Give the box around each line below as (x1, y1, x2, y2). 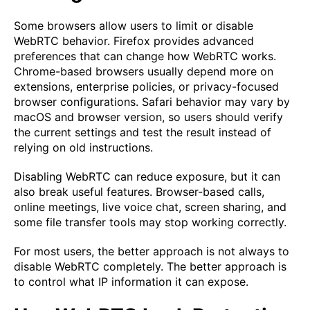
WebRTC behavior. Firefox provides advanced (14, 34, 254, 48)
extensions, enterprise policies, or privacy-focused (14, 80, 279, 94)
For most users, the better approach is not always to (14, 244, 289, 259)
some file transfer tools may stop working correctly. (14, 215, 286, 230)
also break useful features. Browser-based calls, (14, 185, 264, 199)
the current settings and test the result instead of (14, 125, 271, 140)
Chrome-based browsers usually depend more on (14, 64, 273, 79)
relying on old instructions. (14, 140, 153, 155)
